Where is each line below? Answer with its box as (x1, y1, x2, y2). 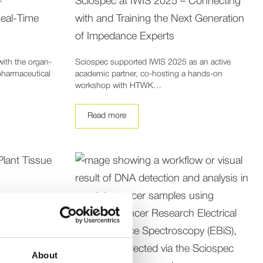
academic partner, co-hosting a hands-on (75, 70, 222, 78)
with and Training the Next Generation (75, 14, 244, 23)
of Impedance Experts (75, 31, 174, 41)
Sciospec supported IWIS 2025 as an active (75, 58, 231, 66)
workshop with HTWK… (75, 82, 161, 90)
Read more (87, 112, 126, 120)
